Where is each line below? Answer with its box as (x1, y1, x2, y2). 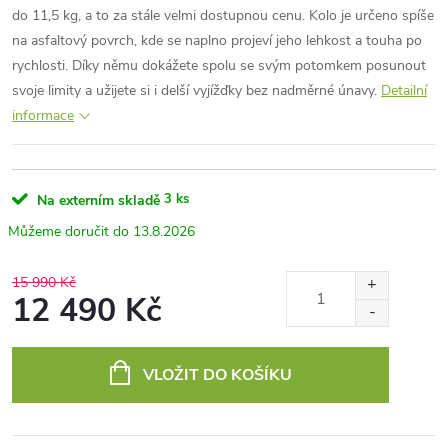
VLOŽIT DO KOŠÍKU (142, 364, 292, 386)
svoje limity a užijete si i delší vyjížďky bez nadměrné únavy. (12, 81, 377, 100)
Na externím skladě (37, 191, 160, 210)
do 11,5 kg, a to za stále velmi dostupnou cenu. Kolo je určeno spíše (12, 6, 434, 25)
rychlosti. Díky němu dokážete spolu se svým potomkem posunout (12, 56, 426, 75)
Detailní (381, 81, 427, 100)
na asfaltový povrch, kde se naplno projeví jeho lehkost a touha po (12, 31, 422, 50)
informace (12, 106, 74, 125)
